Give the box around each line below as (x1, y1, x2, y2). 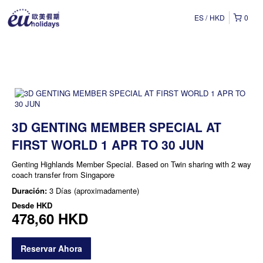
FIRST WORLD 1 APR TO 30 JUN (12, 136, 204, 153)
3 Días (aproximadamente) (49, 185, 139, 196)
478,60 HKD (12, 208, 88, 228)
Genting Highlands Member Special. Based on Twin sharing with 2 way (12, 159, 251, 170)
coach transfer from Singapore (12, 169, 114, 180)
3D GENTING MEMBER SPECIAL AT (12, 118, 221, 136)
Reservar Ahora (21, 242, 82, 254)
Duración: (12, 185, 49, 196)
